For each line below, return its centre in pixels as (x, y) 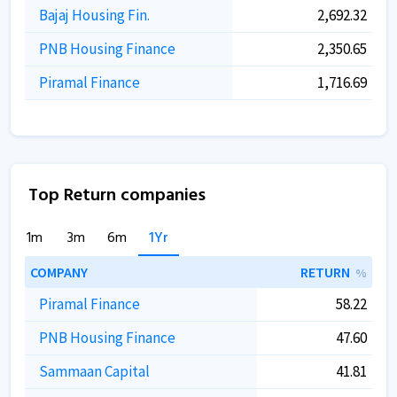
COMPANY (59, 272)
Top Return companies (117, 196)
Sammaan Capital (94, 371)
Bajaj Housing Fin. (94, 15)
